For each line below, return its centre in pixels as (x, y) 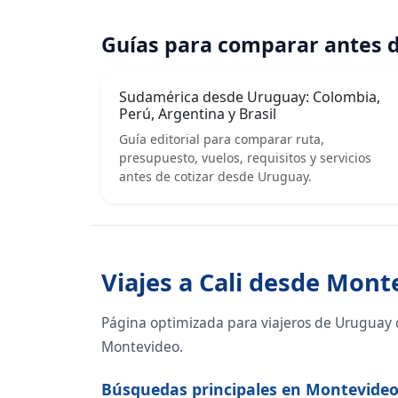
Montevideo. (142, 347)
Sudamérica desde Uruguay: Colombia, (250, 97)
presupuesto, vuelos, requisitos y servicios (245, 158)
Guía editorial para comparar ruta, (222, 139)
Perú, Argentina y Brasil (198, 114)
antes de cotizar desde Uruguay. (215, 177)
